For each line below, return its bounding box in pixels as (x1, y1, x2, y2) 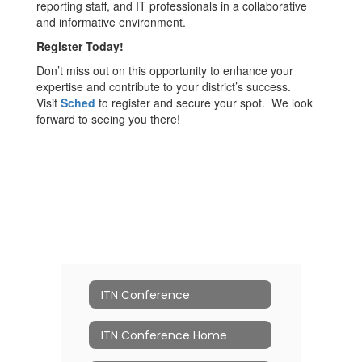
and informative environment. (36, 14, 186, 30)
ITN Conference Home (101, 326, 227, 343)
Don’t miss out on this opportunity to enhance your (36, 62, 293, 78)
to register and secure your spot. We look (95, 95, 313, 111)
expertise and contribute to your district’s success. (36, 78, 291, 95)
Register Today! (36, 38, 124, 54)
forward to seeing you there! (36, 111, 180, 127)
